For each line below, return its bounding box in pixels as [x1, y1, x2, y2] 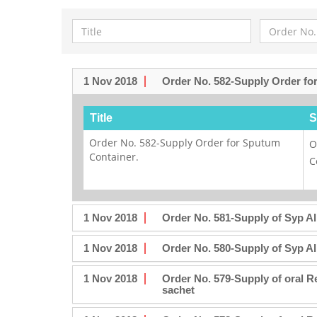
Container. [89, 150, 139, 163]
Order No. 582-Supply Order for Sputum [89, 136, 280, 149]
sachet [161, 284, 195, 296]
